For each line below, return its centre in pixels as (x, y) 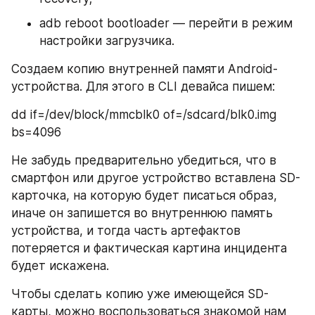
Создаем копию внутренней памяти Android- (144, 69)
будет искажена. (60, 265)
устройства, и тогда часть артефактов (126, 230)
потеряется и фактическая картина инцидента (149, 248)
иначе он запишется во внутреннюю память (142, 213)
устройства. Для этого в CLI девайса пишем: (143, 86)
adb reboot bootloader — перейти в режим (166, 23)
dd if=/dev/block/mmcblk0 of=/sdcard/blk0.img (144, 114)
